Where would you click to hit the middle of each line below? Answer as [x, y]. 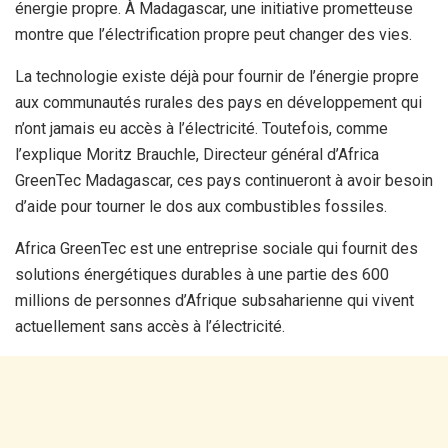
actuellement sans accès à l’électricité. [150, 327]
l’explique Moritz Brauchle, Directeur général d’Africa [197, 155]
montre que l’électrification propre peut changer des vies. [213, 35]
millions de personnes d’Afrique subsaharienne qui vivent [214, 301]
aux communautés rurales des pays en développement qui [218, 103]
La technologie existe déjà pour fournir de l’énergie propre [217, 77]
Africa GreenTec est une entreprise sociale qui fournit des [216, 249]
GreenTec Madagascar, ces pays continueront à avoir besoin [224, 181]
